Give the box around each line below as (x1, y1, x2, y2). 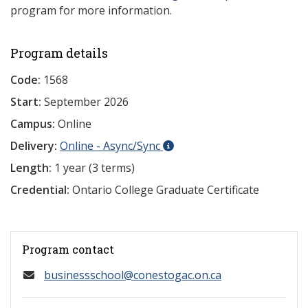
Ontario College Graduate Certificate (69, 182, 259, 197)
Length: (10, 160, 52, 175)
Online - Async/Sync (60, 138, 163, 153)
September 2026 (44, 94, 129, 109)
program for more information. (10, 3, 172, 18)
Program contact (22, 242, 114, 256)
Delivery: (10, 138, 57, 153)
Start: (10, 94, 44, 109)
